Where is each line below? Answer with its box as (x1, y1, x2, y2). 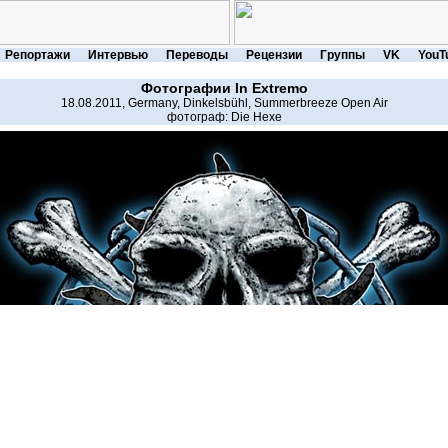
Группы (310, 48, 374, 62)
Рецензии (236, 48, 311, 62)
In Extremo (234, 80, 308, 96)
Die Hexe (230, 110, 282, 124)
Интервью (78, 48, 157, 62)
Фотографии (140, 80, 235, 96)
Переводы (156, 48, 237, 62)
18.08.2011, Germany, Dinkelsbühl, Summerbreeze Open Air (60, 96, 388, 110)
